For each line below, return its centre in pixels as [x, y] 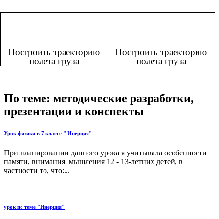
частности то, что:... [37, 170]
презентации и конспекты [74, 112]
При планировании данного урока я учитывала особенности [105, 153]
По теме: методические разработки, [99, 99]
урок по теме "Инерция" [34, 207]
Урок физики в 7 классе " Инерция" [48, 134]
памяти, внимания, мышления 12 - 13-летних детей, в [93, 161]
